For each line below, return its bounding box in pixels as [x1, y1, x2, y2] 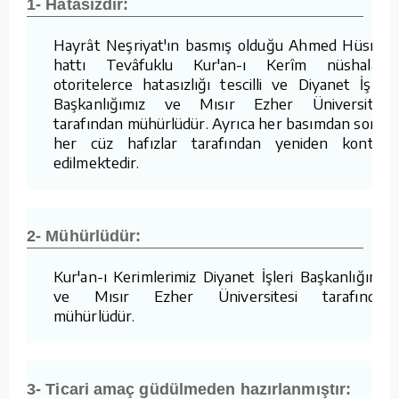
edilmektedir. [53, 151, 140, 172]
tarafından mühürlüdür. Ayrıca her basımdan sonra [53, 112, 392, 133]
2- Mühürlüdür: [27, 226, 142, 245]
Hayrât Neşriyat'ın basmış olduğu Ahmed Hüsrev [53, 34, 392, 54]
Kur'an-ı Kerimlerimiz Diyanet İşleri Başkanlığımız [53, 265, 392, 286]
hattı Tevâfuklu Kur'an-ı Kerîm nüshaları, [53, 53, 392, 74]
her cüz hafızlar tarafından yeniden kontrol [53, 132, 392, 152]
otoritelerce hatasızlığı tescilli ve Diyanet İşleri [53, 73, 392, 94]
